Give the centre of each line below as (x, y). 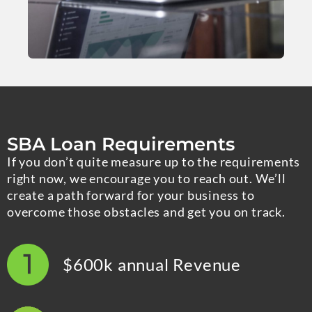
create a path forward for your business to (131, 195)
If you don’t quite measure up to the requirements (154, 161)
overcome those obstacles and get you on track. (146, 211)
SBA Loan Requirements (121, 144)
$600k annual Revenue (152, 265)
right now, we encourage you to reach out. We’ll (147, 178)
